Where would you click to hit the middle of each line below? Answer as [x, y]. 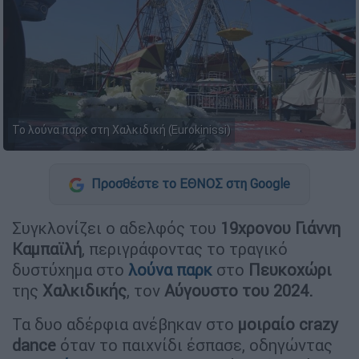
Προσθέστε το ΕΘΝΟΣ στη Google [189, 184]
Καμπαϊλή [47, 248]
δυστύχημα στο [68, 269]
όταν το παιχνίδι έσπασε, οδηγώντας [194, 345]
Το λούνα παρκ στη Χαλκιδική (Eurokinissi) [121, 130]
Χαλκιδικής [85, 290]
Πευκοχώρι [290, 269]
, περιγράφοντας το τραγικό [185, 248]
